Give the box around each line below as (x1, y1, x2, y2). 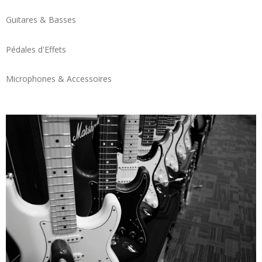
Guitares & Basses (6, 13, 76, 25)
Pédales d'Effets (6, 43, 66, 55)
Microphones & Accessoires (6, 73, 112, 85)
